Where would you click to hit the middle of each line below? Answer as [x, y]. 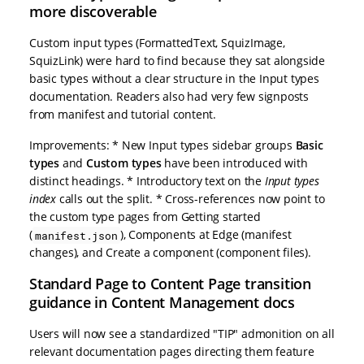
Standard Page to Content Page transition [170, 284]
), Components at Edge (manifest [206, 235]
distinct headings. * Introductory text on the [147, 181]
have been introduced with [234, 163]
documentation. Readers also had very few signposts [169, 97]
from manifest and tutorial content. [123, 115]
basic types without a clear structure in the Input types [174, 79]
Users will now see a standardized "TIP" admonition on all [182, 334]
